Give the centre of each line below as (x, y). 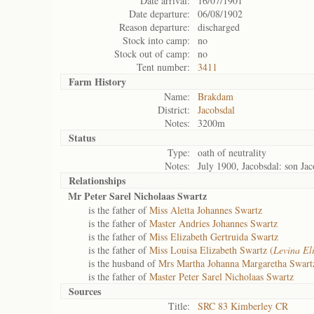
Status (82, 138)
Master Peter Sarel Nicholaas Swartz (221, 277)
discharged (219, 27)
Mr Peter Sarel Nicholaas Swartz (137, 196)
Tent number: (163, 67)
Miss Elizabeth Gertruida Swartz (214, 237)
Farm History (97, 82)
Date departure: (159, 14)
